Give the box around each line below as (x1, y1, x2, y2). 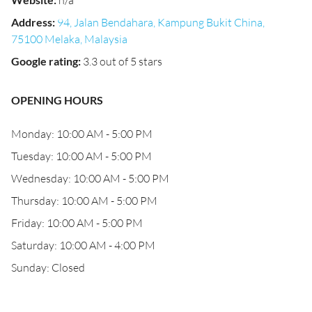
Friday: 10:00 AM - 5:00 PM (11, 216, 143, 230)
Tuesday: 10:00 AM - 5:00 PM (11, 149, 152, 163)
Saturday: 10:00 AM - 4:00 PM (11, 238, 155, 252)
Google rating (11, 54, 78, 68)
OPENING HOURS (11, 93, 103, 107)
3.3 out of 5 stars (83, 54, 162, 68)
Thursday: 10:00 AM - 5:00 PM (11, 194, 157, 208)
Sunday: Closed (11, 260, 85, 274)
